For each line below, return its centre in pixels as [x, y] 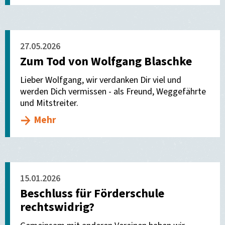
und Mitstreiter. [49, 103]
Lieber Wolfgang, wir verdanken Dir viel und [101, 80]
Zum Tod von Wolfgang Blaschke [106, 62]
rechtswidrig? [57, 207]
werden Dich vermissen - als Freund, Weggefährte [113, 92]
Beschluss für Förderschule [92, 194]
